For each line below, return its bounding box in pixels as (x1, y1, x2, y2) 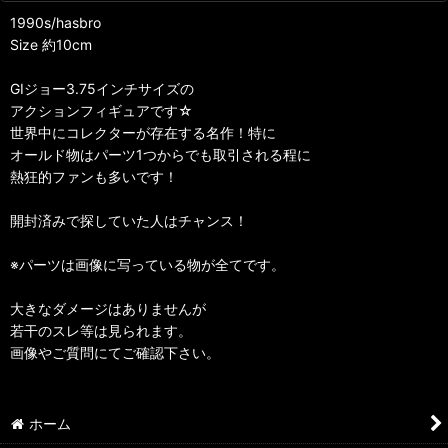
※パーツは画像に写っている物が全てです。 (10, 255, 285, 273)
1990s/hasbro (10, 13, 101, 31)
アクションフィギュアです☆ (10, 101, 193, 119)
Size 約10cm (10, 35, 92, 53)
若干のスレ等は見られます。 (10, 321, 192, 339)
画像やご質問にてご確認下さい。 (10, 343, 220, 361)
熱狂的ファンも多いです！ (10, 167, 178, 185)
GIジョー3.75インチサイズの (10, 79, 194, 97)
